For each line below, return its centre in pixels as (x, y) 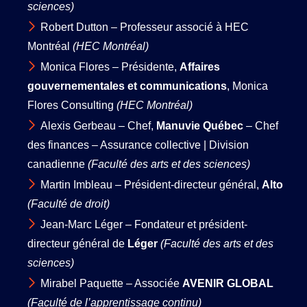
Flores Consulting (72, 105)
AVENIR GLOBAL (228, 283)
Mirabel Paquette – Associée (111, 283)
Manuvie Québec (200, 125)
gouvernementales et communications (127, 86)
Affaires (200, 66)
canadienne (56, 164)
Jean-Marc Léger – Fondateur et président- (144, 224)
